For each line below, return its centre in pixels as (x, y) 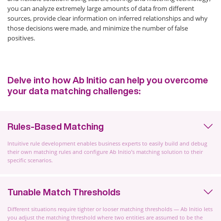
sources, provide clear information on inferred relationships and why (108, 18)
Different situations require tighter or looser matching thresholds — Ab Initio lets (110, 209)
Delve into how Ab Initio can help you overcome (108, 80)
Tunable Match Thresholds (64, 192)
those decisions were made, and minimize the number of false (98, 28)
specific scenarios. (30, 160)
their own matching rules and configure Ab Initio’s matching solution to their (105, 152)
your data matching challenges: (74, 91)
